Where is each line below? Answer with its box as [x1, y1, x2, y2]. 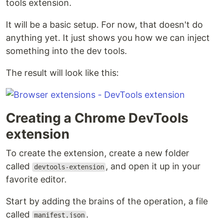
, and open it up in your [106, 161, 201, 172]
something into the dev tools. [6, 46, 127, 56]
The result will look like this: [6, 68, 119, 78]
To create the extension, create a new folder [6, 148, 189, 159]
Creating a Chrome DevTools [6, 110, 188, 127]
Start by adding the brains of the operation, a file [6, 196, 208, 207]
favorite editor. [6, 174, 67, 185]
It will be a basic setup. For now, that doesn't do [6, 19, 203, 30]
